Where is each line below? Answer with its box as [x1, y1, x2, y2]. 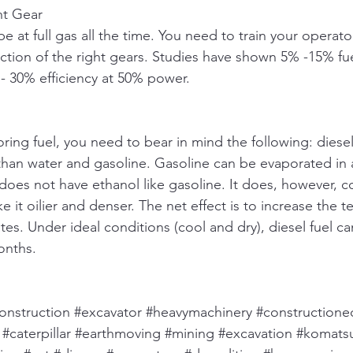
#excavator [74, 303, 142, 321]
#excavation [218, 325, 292, 343]
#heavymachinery [146, 303, 252, 321]
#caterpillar [2, 325, 71, 343]
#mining [165, 325, 214, 343]
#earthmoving [75, 325, 161, 343]
